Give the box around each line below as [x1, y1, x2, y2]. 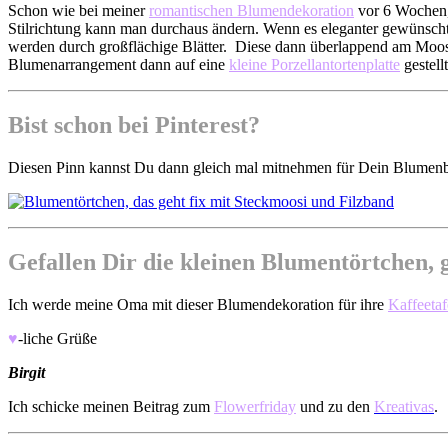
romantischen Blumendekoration [149, 2, 354, 20]
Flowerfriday [214, 397, 296, 415]
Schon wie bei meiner [8, 2, 149, 20]
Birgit [8, 363, 45, 381]
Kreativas [374, 397, 434, 415]
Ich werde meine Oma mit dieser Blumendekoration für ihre [8, 295, 388, 313]
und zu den [296, 397, 374, 415]
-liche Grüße [18, 329, 97, 347]
